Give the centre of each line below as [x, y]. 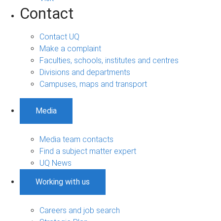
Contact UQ [59, 37]
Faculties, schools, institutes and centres [109, 60]
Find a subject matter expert [88, 151]
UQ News [55, 163]
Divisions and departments [85, 72]
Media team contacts [76, 139]
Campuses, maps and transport [93, 84]
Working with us [63, 182]
